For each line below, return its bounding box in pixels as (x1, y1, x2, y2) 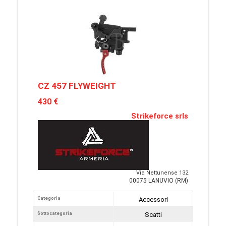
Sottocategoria (37, 211, 72, 216)
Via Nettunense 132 (136, 169, 188, 176)
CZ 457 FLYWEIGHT (38, 81, 116, 91)
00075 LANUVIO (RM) (129, 177, 188, 184)
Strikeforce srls (131, 111, 188, 121)
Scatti (144, 211, 162, 218)
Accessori (138, 196, 168, 203)
